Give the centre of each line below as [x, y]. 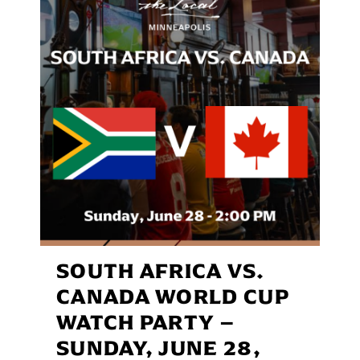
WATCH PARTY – [145, 322]
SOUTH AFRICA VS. [160, 270]
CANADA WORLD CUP [173, 296]
